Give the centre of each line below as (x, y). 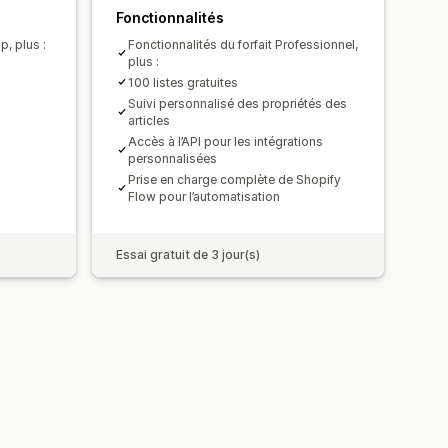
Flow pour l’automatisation (204, 196)
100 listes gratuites (183, 82)
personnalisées (172, 158)
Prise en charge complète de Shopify (234, 179)
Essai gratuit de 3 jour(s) (188, 254)
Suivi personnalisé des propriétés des (237, 103)
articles (149, 120)
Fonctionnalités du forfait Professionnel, (243, 44)
